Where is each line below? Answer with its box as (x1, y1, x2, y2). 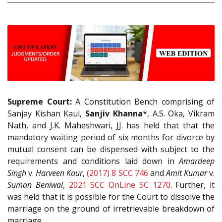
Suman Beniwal (7, 179, 63, 191)
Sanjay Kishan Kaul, (7, 108, 86, 119)
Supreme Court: (7, 96, 72, 108)
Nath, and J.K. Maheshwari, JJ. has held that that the (7, 120, 215, 131)
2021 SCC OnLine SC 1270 (68, 179, 170, 191)
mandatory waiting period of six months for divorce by (7, 132, 215, 143)
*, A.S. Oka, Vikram (142, 108, 215, 119)
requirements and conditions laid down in (7, 156, 179, 167)
